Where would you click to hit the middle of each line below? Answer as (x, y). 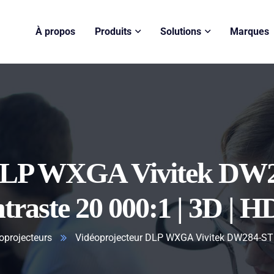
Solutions (180, 31)
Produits (113, 31)
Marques (249, 31)
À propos (55, 31)
